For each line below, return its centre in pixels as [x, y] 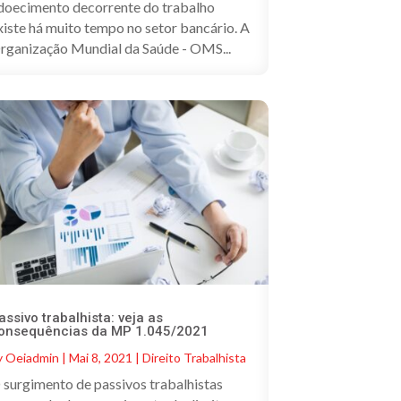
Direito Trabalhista [195, 358]
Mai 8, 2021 [101, 358]
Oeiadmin [33, 358]
